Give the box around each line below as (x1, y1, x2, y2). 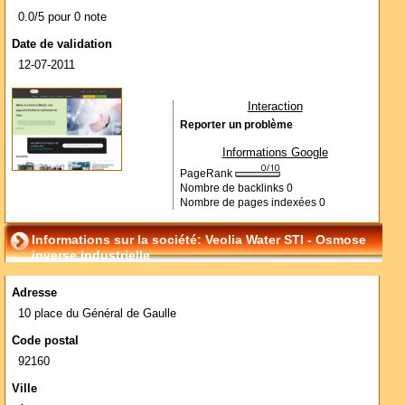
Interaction (247, 99, 303, 113)
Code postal (12, 334, 79, 347)
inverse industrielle (32, 248, 150, 262)
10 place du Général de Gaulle (18, 306, 176, 320)
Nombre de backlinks (179, 183, 287, 193)
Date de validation (12, 37, 112, 51)
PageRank (179, 168, 235, 179)
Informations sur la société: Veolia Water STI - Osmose (32, 232, 366, 247)
